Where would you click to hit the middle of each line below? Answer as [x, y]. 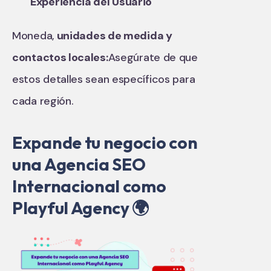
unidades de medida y [113, 35]
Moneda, [33, 35]
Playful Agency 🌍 [81, 207]
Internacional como [89, 186]
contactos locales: [60, 57]
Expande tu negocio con [105, 142]
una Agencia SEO [79, 164]
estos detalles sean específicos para [104, 79]
